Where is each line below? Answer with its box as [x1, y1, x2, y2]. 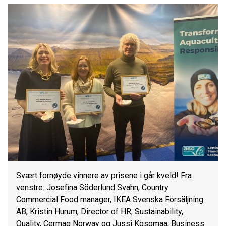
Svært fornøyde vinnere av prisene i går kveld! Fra [16, 171, 192, 180]
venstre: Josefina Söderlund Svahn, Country [16, 183, 168, 192]
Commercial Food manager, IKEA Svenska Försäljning [16, 195, 203, 204]
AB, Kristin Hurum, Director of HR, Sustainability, [16, 207, 183, 216]
